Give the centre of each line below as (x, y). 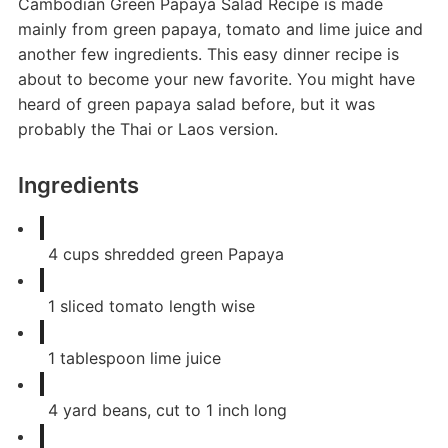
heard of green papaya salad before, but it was (196, 104)
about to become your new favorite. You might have (216, 79)
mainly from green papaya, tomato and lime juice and (220, 29)
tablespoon (102, 358)
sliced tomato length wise (157, 306)
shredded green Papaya (193, 254)
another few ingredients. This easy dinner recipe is (208, 54)
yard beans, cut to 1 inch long (174, 410)
